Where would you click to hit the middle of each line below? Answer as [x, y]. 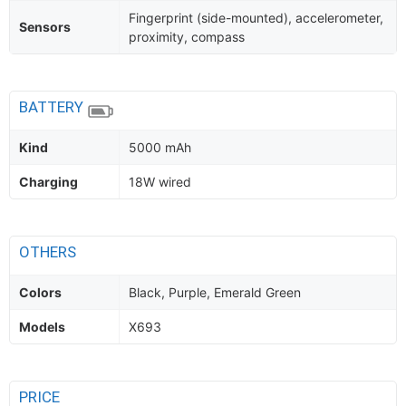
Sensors [45, 27]
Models [42, 327]
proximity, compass [187, 37]
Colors [40, 292]
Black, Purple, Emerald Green [215, 292]
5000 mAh [160, 147]
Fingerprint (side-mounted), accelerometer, [256, 18]
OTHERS [49, 252]
